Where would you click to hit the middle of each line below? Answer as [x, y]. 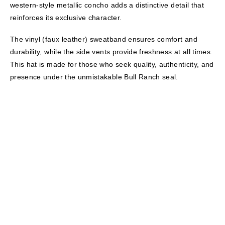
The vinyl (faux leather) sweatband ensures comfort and [104, 39]
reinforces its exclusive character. [66, 17]
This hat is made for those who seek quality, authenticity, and [112, 64]
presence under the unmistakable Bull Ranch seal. [94, 77]
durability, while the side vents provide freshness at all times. [111, 51]
